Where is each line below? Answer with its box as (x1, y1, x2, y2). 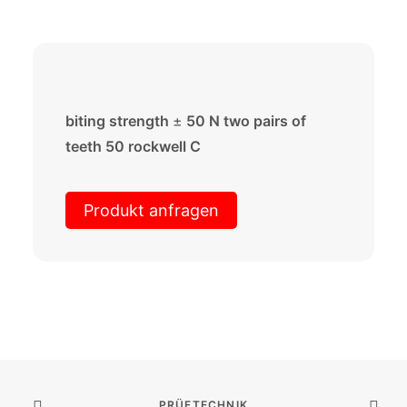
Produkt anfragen (84, 201, 219, 220)
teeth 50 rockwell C (65, 137, 201, 155)
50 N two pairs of (183, 112, 306, 130)
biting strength (65, 112, 173, 130)
